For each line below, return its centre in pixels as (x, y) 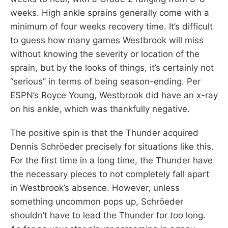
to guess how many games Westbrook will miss (107, 40)
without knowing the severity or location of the (105, 54)
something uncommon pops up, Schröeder (97, 201)
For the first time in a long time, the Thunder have (111, 160)
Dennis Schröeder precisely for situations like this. (112, 146)
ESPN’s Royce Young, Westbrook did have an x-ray (114, 95)
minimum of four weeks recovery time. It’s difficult (111, 26)
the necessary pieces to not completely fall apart (110, 174)
